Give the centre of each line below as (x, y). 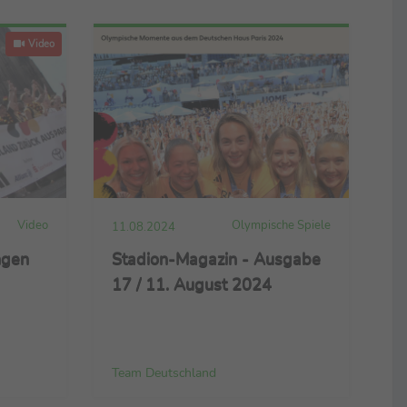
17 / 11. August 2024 (191, 284)
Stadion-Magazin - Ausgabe (216, 258)
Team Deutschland (164, 373)
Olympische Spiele (281, 225)
